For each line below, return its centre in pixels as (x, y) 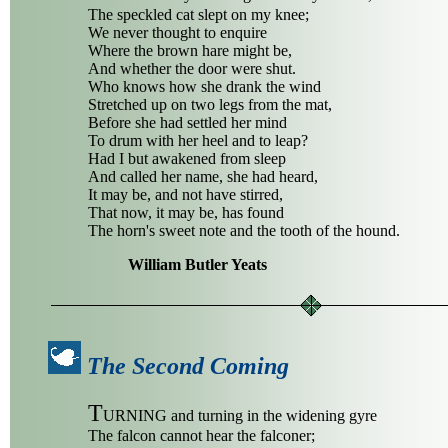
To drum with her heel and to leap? (198, 140)
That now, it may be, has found (186, 212)
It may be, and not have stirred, (185, 194)
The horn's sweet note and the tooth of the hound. (244, 230)
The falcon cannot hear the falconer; (201, 435)
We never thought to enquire (177, 32)
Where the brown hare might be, (190, 50)
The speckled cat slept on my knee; (198, 14)
